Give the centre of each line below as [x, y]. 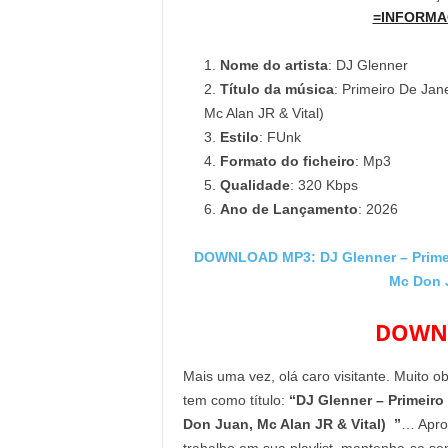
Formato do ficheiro [287, 161]
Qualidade [254, 185]
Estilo [239, 137]
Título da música [276, 89]
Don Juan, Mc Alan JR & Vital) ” [291, 424]
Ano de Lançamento [288, 209]
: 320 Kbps [323, 185]
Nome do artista [273, 65]
